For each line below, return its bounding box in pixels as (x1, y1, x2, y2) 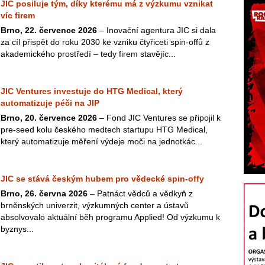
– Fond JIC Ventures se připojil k (97, 113, 221, 122)
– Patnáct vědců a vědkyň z (88, 189, 193, 198)
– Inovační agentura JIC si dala (97, 25, 216, 35)
